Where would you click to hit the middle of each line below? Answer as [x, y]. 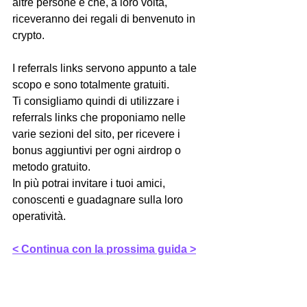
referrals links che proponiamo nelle [100, 118]
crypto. [28, 35]
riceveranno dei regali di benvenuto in [105, 19]
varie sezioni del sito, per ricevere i [98, 134]
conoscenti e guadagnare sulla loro [99, 200]
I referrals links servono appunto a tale [106, 68]
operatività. [39, 216]
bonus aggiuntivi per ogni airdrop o [98, 150]
